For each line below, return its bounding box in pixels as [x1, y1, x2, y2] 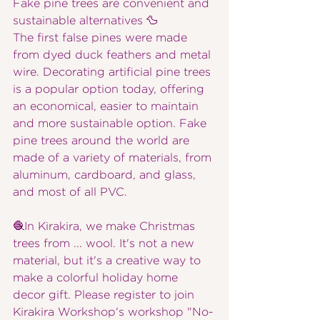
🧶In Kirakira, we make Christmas [13, 221, 199, 232]
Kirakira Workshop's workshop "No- [13, 306, 214, 318]
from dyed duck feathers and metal [13, 49, 214, 61]
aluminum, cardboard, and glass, [13, 169, 199, 181]
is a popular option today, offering [13, 84, 208, 95]
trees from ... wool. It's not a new [13, 238, 198, 249]
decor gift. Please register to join [13, 289, 198, 301]
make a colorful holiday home [13, 272, 181, 284]
